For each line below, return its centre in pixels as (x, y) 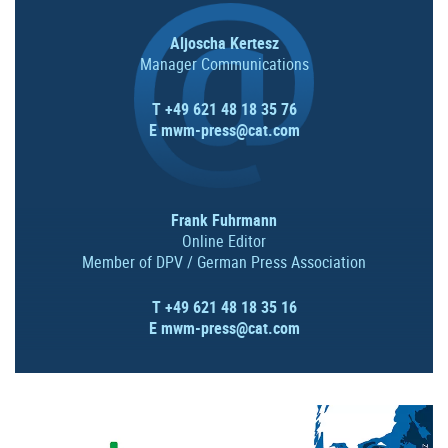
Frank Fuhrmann (224, 220)
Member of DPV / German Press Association (224, 262)
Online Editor (224, 241)
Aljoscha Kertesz (224, 43)
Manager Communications (224, 64)
